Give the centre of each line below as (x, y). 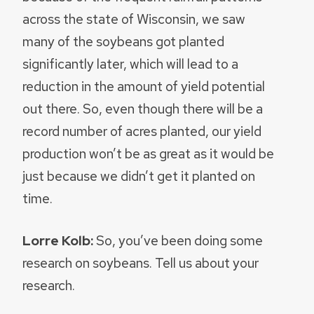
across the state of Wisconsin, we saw (134, 19)
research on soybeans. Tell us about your (141, 263)
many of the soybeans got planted (123, 41)
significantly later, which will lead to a (130, 63)
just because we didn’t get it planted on (139, 176)
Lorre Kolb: (59, 241)
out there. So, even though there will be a (143, 108)
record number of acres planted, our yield (142, 131)
